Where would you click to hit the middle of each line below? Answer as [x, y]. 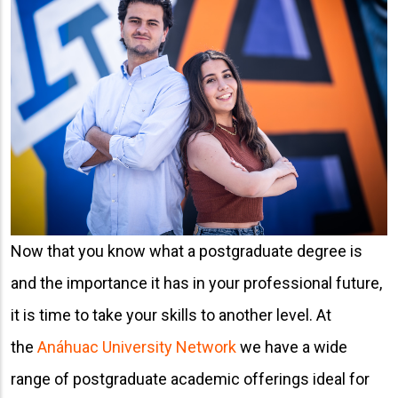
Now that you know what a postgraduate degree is [187, 251]
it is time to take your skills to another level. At [171, 314]
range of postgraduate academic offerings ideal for [190, 378]
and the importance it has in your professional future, [196, 283]
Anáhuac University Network [137, 346]
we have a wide [292, 346]
